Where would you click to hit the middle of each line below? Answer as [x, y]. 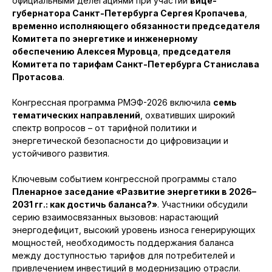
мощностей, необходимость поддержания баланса [123, 243]
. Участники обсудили [202, 205]
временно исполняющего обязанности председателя [136, 26]
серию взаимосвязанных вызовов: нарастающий [115, 217]
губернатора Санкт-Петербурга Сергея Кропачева [128, 13]
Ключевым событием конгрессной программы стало [124, 179]
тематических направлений [76, 115]
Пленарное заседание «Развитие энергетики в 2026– [134, 192]
